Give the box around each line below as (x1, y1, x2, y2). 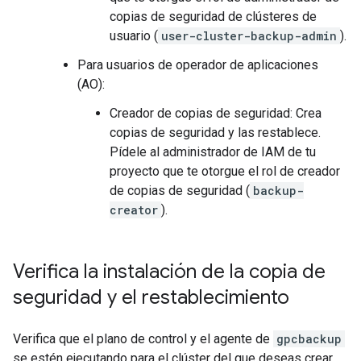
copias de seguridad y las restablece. (110, 125, 321, 140)
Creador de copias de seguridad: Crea (110, 106, 322, 121)
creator (110, 202, 158, 218)
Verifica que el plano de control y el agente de (13, 331, 273, 346)
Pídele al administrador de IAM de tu (110, 144, 316, 160)
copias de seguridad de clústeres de (110, 9, 317, 24)
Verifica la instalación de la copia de (13, 259, 326, 284)
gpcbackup (276, 331, 342, 346)
